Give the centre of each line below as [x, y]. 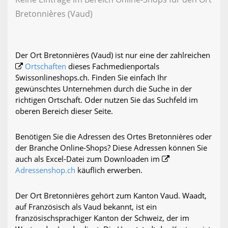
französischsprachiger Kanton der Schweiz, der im [102, 218]
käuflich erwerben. [109, 170]
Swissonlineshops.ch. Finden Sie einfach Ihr [91, 78]
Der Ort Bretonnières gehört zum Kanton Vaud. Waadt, [111, 196]
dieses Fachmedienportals [113, 66]
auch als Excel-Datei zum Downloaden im [89, 159]
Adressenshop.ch [45, 170]
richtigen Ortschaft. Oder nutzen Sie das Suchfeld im [107, 100]
